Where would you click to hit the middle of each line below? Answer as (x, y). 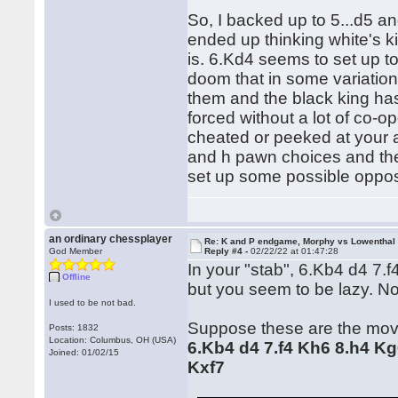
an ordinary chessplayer (111, 239)
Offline (77, 277)
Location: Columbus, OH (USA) (113, 340)
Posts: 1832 (74, 327)
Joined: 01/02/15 (84, 352)
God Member (76, 251)
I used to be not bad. (93, 302)
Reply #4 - (228, 251)
